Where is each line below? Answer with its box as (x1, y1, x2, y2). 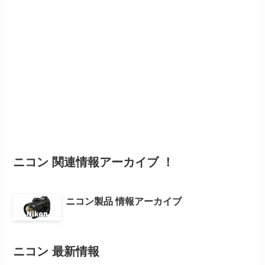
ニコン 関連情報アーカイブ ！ (13, 156, 174, 169)
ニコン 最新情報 (13, 245, 100, 258)
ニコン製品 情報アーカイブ (66, 195, 182, 206)
